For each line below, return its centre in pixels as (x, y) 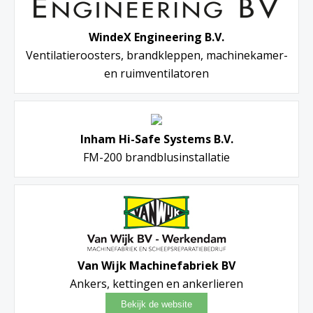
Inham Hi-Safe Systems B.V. (156, 139)
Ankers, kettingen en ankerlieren (156, 283)
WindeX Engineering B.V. (156, 37)
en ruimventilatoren (156, 73)
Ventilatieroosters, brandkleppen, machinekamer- (156, 55)
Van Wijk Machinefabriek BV (156, 265)
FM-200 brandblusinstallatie (156, 157)
